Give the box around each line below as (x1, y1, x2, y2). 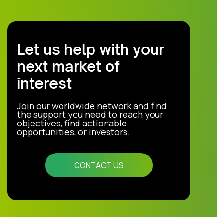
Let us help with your (17, 40, 164, 59)
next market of (17, 57, 120, 76)
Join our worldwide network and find (17, 100, 167, 112)
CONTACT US (74, 160, 124, 171)
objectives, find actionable (17, 117, 127, 129)
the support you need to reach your (17, 108, 163, 121)
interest (17, 74, 72, 93)
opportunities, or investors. (17, 126, 130, 138)
